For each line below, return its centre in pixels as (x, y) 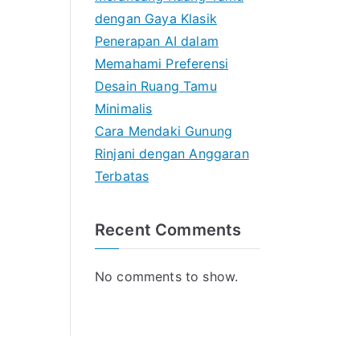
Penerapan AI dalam (157, 41)
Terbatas (122, 176)
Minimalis (124, 109)
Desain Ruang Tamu (156, 86)
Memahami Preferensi (162, 64)
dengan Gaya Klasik (156, 19)
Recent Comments (168, 230)
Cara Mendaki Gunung (164, 131)
